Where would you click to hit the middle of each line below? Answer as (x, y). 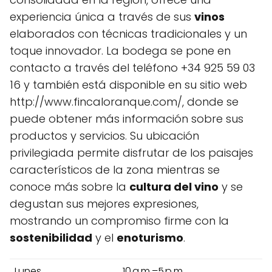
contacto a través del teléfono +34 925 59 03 (132, 67)
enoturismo (150, 237)
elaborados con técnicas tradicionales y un (128, 33)
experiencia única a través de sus (102, 16)
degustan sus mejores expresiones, (104, 203)
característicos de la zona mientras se (115, 169)
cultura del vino (174, 186)
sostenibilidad (51, 237)
